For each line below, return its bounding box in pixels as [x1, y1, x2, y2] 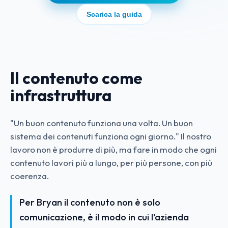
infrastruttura [10, 85, 111, 105]
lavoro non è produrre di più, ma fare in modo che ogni [10, 144, 217, 155]
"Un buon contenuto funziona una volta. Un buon [10, 118, 193, 128]
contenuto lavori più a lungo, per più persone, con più [10, 157, 212, 168]
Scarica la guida [86, 10, 142, 18]
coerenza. [10, 170, 49, 181]
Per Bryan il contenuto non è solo [19, 196, 160, 208]
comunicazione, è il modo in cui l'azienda [19, 211, 189, 223]
